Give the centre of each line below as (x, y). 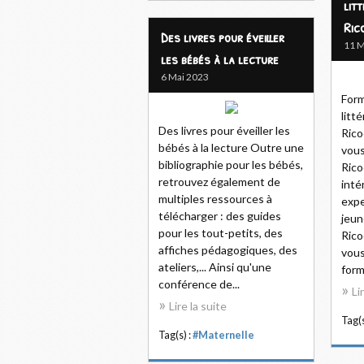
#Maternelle (223, 335)
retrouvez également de (219, 182)
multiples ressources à (215, 199)
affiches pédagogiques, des (228, 250)
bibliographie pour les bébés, (231, 165)
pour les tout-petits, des (221, 233)
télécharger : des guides (220, 216)
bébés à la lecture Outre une (231, 147)
